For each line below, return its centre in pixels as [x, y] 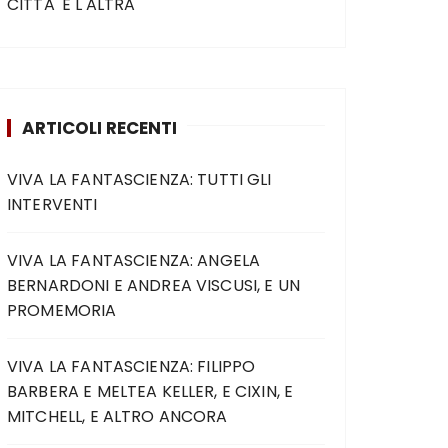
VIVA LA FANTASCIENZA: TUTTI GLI [139, 179]
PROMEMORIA [62, 310]
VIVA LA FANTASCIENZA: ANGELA [134, 260]
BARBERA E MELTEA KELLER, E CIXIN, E [150, 391]
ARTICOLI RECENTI [99, 127]
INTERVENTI [52, 204]
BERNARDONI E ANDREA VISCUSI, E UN [153, 285]
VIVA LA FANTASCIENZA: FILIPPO [131, 366]
